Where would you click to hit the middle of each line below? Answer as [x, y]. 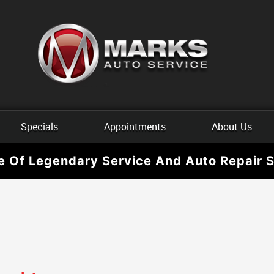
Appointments [135, 127]
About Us [231, 127]
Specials [40, 127]
